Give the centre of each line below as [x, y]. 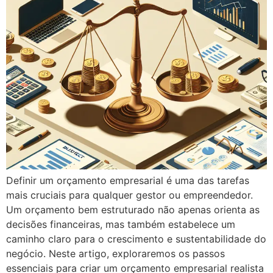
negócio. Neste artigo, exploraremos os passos [115, 253]
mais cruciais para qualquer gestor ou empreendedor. [129, 195]
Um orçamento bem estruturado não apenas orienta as [133, 210]
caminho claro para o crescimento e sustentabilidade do [136, 239]
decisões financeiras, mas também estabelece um [121, 224]
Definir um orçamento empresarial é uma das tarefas [128, 180]
